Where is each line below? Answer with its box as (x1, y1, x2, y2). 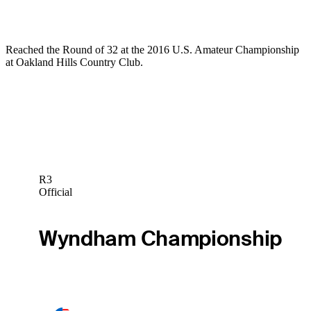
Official (38, 185, 72, 198)
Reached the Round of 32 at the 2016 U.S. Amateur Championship (6, 44, 299, 56)
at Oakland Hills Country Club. (6, 56, 143, 69)
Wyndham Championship (38, 225, 282, 253)
